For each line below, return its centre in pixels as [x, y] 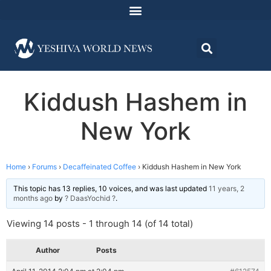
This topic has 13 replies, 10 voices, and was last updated [111, 189]
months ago [33, 198]
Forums [44, 167]
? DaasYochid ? [90, 198]
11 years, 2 [227, 189]
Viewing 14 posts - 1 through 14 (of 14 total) [100, 224]
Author [48, 250]
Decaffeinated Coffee [100, 167]
